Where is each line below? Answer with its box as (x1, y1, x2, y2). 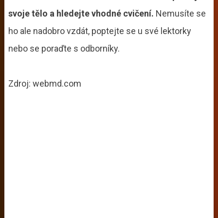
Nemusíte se (155, 8, 206, 18)
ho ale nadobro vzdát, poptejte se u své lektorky (8, 25, 191, 36)
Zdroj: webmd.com (8, 78, 81, 89)
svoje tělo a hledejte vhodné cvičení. (8, 8, 156, 18)
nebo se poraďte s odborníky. (8, 43, 122, 54)
